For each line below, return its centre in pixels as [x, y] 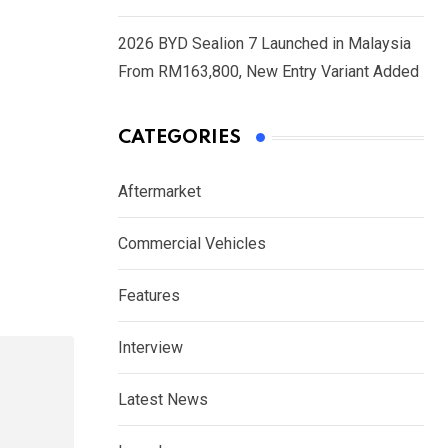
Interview [150, 348]
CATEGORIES [179, 138]
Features [149, 296]
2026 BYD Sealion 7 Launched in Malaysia [264, 44]
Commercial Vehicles [192, 244]
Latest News [163, 400]
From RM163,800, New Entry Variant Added [268, 72]
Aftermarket [159, 192]
